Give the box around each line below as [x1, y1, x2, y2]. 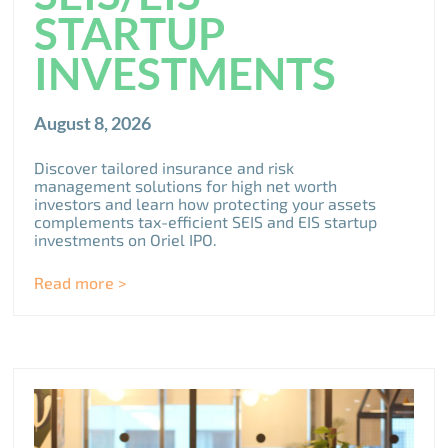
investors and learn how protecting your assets [34, 194, 377, 214]
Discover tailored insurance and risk [34, 158, 295, 178]
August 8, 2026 [34, 112, 152, 135]
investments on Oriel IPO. [34, 230, 218, 250]
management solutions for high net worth [34, 176, 338, 196]
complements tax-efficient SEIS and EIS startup [34, 212, 378, 232]
